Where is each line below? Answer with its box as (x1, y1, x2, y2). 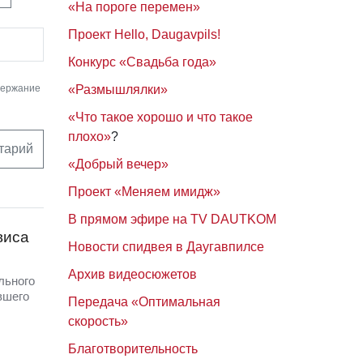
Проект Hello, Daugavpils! (67, 28, 220, 41)
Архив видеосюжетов (67, 267, 197, 281)
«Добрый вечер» (67, 157, 169, 171)
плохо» (67, 130, 111, 143)
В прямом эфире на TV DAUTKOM (67, 212, 276, 226)
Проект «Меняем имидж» (67, 185, 220, 199)
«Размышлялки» (67, 83, 168, 96)
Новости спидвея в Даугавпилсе (67, 240, 264, 254)
